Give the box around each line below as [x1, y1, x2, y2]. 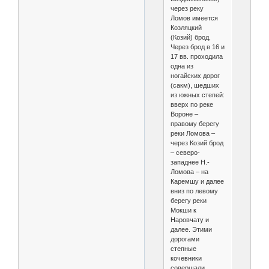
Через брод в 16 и [170, 43, 225, 51]
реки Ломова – [170, 130, 215, 138]
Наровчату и [170, 216, 209, 224]
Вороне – [170, 110, 198, 118]
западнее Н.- [170, 159, 210, 166]
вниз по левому [170, 187, 218, 195]
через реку [170, 5, 204, 13]
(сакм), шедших [170, 82, 219, 89]
